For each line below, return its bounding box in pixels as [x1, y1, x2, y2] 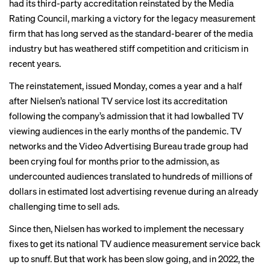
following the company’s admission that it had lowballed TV [9, 110, 243, 122]
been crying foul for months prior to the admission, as [9, 155, 219, 167]
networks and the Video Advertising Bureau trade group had [9, 140, 248, 152]
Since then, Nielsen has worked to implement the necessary [9, 222, 244, 234]
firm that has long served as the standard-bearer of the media [9, 27, 253, 39]
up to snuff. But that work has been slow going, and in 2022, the [9, 253, 254, 265]
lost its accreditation [146, 95, 227, 107]
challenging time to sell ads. [9, 200, 119, 212]
